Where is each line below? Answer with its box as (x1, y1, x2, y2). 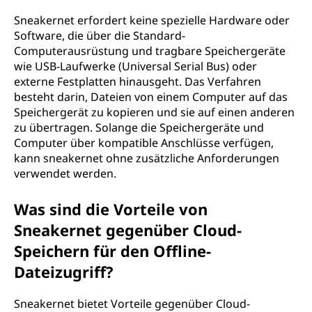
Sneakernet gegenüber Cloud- (14, 219, 242, 240)
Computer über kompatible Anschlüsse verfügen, (14, 135, 274, 150)
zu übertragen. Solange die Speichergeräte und (14, 120, 264, 135)
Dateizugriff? (14, 261, 114, 282)
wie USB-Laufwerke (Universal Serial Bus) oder (14, 58, 257, 74)
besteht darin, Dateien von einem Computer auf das (14, 89, 288, 104)
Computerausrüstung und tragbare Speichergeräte (14, 43, 286, 58)
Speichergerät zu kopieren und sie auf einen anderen (14, 104, 295, 120)
